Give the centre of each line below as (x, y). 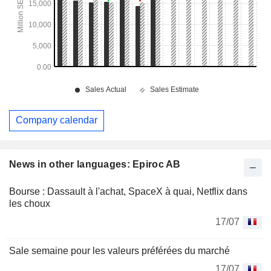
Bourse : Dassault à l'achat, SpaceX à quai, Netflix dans (128, 191)
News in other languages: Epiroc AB (95, 164)
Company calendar (57, 120)
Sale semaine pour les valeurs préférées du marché (119, 250)
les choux (30, 203)
